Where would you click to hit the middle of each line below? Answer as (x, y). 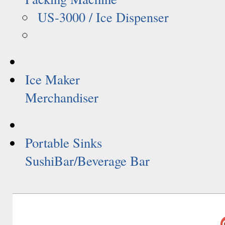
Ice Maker (52, 79)
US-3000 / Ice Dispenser (103, 17)
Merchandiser (62, 97)
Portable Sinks (64, 143)
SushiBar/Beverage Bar (87, 161)
